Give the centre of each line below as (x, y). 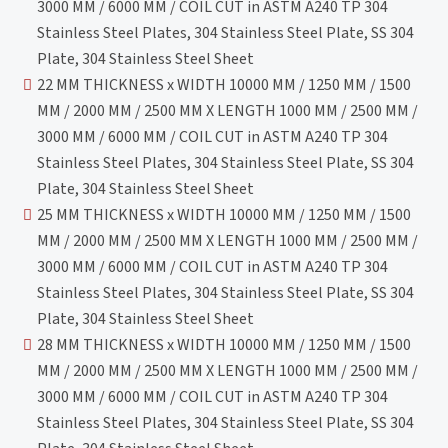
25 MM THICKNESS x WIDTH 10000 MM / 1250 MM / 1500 (224, 214)
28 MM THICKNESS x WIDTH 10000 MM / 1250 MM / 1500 (224, 344)
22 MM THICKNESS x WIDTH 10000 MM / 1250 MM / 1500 (224, 84)
